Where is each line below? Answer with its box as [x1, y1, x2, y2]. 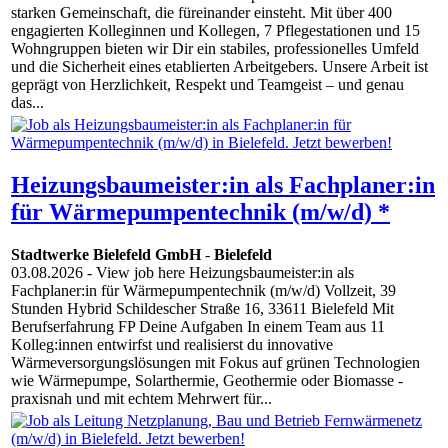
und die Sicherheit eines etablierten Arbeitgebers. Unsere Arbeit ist [11, 58, 428, 76]
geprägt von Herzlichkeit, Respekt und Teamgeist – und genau [11, 76, 404, 94]
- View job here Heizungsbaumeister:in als [83, 264, 354, 282]
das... [11, 94, 44, 112]
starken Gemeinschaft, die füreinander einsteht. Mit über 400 [11, 4, 392, 22]
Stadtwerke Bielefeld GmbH [11, 246, 201, 264]
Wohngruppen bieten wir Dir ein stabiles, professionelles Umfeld [11, 40, 419, 58]
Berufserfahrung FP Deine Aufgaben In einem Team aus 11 [11, 318, 385, 336]
